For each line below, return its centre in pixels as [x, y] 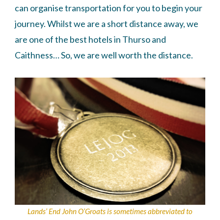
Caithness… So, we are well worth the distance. [104, 55]
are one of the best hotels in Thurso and [90, 40]
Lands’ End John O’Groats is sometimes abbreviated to [110, 211]
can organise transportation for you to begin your [109, 8]
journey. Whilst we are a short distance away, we [107, 24]
